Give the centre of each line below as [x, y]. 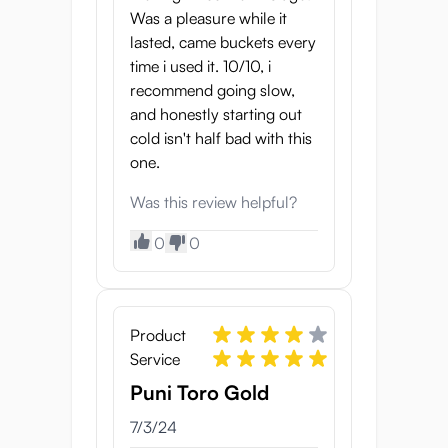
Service [155, 359]
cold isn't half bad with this [221, 138]
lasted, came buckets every [223, 42]
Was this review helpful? [213, 202]
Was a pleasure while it [208, 18]
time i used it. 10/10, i [200, 66]
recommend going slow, [212, 90]
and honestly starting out [216, 114]
